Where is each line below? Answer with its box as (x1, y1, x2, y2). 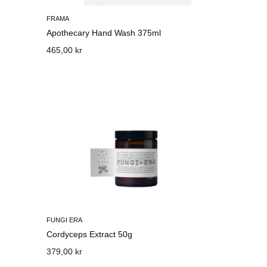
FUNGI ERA (46, 216, 83, 223)
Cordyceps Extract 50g (46, 229, 133, 239)
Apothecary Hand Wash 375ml (46, 28, 162, 38)
